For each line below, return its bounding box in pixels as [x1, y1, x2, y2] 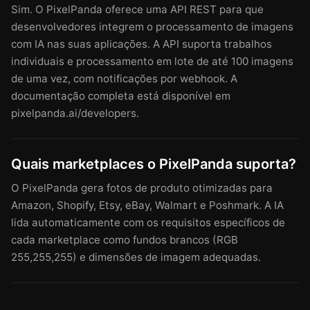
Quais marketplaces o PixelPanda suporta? [11, 156, 296, 173]
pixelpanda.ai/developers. [11, 107, 139, 120]
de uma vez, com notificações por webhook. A [11, 72, 237, 86]
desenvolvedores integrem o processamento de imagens [11, 20, 293, 34]
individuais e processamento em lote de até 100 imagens [11, 55, 293, 69]
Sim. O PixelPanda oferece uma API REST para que [11, 3, 264, 17]
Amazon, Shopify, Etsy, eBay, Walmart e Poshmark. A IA [11, 199, 284, 212]
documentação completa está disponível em [11, 89, 230, 103]
